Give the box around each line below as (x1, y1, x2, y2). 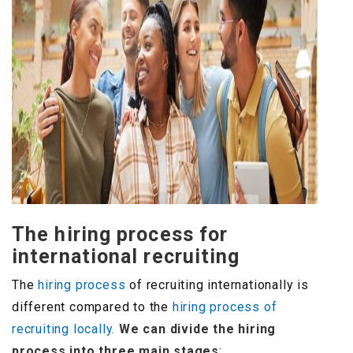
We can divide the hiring (119, 321, 277, 337)
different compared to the (12, 299, 173, 315)
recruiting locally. (12, 321, 116, 337)
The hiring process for (12, 223, 229, 247)
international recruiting (12, 245, 240, 269)
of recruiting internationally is (125, 277, 309, 293)
